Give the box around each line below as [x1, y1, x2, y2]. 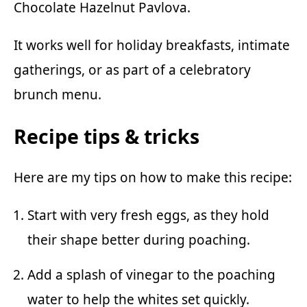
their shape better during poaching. [27, 231, 250, 249]
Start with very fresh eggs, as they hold [27, 206, 269, 225]
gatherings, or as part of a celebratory [14, 60, 251, 79]
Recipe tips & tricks [14, 123, 199, 149]
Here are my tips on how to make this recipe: [14, 169, 292, 187]
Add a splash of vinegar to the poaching [27, 266, 275, 284]
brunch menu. [14, 85, 101, 103]
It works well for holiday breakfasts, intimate [14, 36, 290, 54]
